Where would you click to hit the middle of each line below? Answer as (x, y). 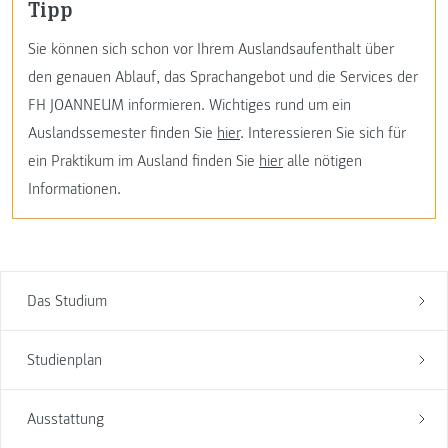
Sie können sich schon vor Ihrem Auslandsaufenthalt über (211, 49)
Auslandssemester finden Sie (122, 133)
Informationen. (74, 189)
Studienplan (64, 360)
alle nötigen (322, 161)
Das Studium (66, 301)
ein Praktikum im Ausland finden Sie (143, 161)
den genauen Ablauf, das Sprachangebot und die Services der (223, 77)
